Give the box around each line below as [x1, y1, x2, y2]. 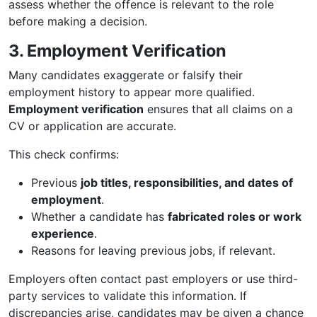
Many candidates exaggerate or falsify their [8, 68, 243, 82]
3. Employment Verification [8, 40, 226, 61]
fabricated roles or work [168, 209, 301, 224]
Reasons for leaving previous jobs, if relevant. [31, 243, 275, 258]
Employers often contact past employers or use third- [8, 272, 298, 286]
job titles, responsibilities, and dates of [81, 175, 293, 190]
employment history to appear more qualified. [8, 85, 255, 99]
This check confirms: [8, 147, 119, 161]
